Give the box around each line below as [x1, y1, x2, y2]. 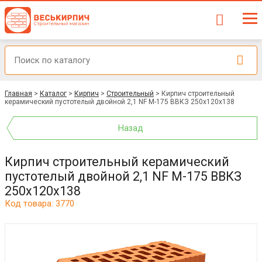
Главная [5, 89, 32, 98]
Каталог [40, 89, 67, 98]
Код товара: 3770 [5, 198, 74, 209]
